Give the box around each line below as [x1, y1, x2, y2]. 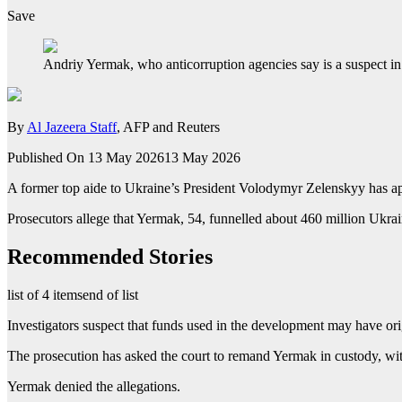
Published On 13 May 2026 [7, 149, 164, 165]
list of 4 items [7, 286, 83, 302]
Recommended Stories [7, 244, 213, 268]
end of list [83, 286, 138, 302]
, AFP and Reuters [117, 118, 220, 135]
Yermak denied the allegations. [7, 378, 180, 394]
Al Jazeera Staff [27, 118, 117, 135]
